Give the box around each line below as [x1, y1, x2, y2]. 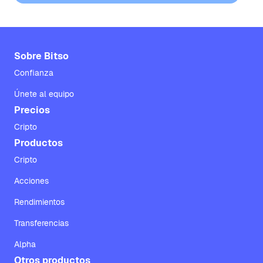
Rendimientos [14, 197, 65, 207]
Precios [14, 104, 50, 116]
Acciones [14, 176, 49, 186]
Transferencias [14, 218, 69, 228]
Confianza [14, 68, 53, 78]
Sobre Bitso [14, 50, 69, 62]
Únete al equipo [14, 89, 74, 99]
